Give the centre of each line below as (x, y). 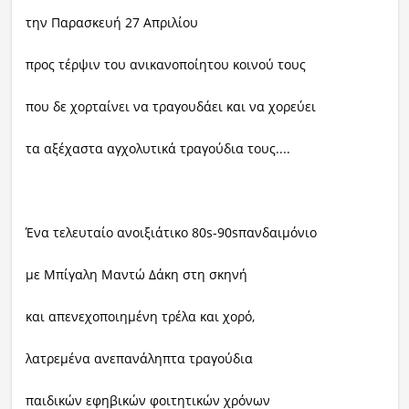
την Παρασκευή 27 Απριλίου (111, 23)
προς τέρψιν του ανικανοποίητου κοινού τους (165, 65)
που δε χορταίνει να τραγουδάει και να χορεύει (170, 107)
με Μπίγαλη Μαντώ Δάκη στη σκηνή (136, 275)
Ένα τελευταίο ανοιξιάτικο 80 (115, 233)
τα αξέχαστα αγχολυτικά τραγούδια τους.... (157, 149)
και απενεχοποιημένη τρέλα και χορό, (140, 317)
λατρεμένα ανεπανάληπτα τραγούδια (139, 359)
